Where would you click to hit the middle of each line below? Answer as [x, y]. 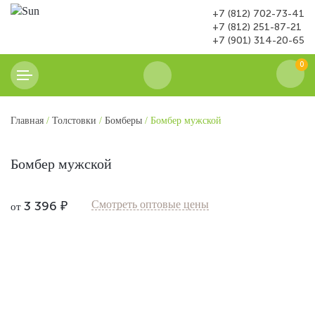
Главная [27, 121]
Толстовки [74, 121]
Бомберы [123, 121]
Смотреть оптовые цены [150, 204]
